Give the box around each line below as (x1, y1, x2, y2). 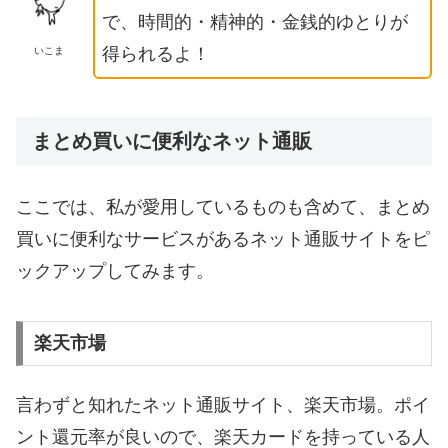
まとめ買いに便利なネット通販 (32, 129, 312, 152)
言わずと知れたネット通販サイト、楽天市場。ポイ (16, 394, 430, 415)
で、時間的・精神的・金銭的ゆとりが (101, 12, 408, 33)
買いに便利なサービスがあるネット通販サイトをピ (16, 228, 430, 249)
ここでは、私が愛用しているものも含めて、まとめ (16, 196, 430, 217)
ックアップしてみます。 (16, 260, 214, 281)
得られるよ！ (101, 44, 210, 65)
